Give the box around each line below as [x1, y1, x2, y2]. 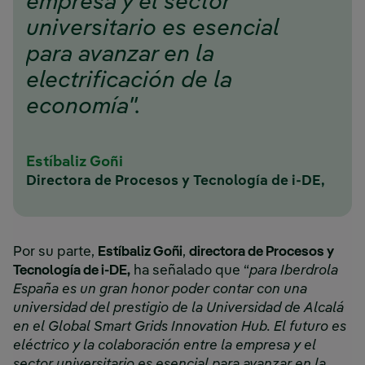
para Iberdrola [249, 264, 338, 279]
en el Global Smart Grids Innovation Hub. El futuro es [13, 320, 346, 335]
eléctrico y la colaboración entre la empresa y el [13, 339, 316, 354]
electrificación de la [26, 69, 232, 93]
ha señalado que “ [130, 264, 249, 279]
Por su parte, [13, 245, 98, 260]
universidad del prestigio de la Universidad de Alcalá [13, 301, 344, 316]
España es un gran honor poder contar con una [13, 283, 307, 297]
